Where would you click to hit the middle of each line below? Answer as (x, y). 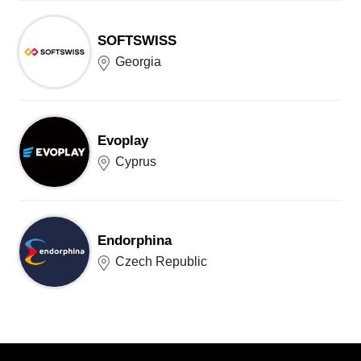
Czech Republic (161, 262)
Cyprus (136, 162)
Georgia (138, 62)
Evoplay (123, 141)
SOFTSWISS (137, 41)
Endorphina (135, 241)
